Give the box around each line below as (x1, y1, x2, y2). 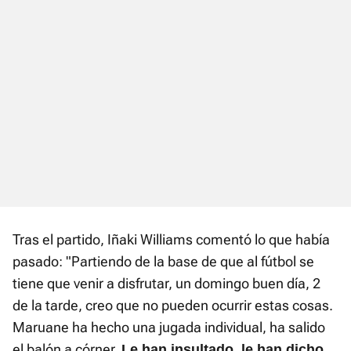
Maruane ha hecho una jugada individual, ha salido (13, 318, 325, 335)
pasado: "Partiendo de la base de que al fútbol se (13, 252, 314, 270)
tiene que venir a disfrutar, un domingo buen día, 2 (13, 274, 320, 291)
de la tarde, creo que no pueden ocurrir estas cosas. (13, 296, 333, 313)
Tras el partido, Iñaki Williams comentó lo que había (13, 230, 330, 248)
